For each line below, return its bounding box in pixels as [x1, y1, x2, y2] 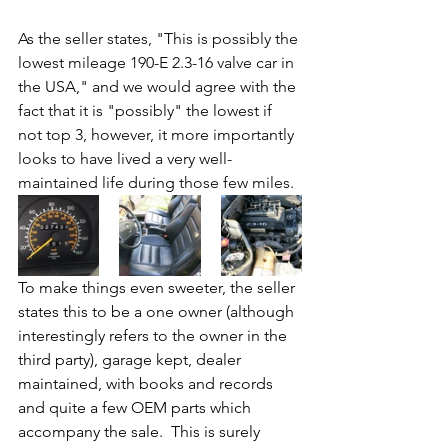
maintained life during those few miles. [18, 173, 298, 193]
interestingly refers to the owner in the [18, 326, 291, 346]
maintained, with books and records [18, 374, 277, 394]
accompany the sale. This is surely [18, 422, 264, 442]
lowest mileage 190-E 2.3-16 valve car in [18, 53, 298, 73]
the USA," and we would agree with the [18, 77, 300, 97]
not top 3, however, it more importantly [18, 125, 298, 145]
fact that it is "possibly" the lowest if [18, 101, 276, 121]
